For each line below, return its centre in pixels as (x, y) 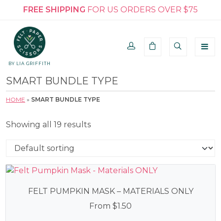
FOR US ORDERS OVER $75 (142, 10)
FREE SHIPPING (54, 10)
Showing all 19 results (48, 125)
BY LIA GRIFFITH (30, 63)
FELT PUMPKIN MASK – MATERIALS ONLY (110, 191)
